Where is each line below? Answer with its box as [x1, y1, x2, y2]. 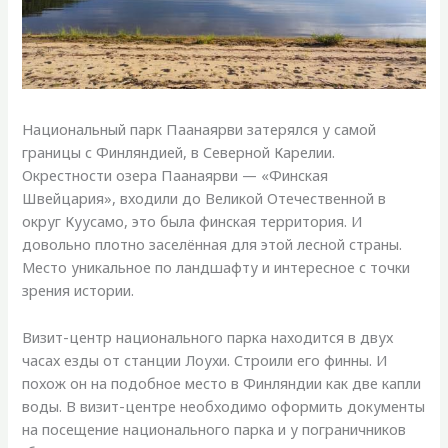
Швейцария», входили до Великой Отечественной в [22, 188, 387, 209]
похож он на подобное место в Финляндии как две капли [22, 372, 422, 393]
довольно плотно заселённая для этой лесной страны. [22, 234, 403, 255]
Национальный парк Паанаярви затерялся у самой [22, 119, 377, 140]
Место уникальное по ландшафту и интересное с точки [22, 257, 411, 278]
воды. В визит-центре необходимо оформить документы [22, 395, 426, 416]
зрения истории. [22, 280, 135, 301]
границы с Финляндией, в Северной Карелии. [22, 142, 336, 163]
